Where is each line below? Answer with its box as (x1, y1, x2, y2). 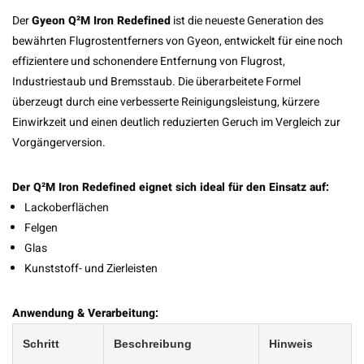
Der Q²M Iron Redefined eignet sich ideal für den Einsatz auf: (12, 179, 329, 196)
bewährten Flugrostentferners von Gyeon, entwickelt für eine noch (12, 32, 343, 50)
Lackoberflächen (24, 199, 109, 216)
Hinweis (269, 337, 313, 350)
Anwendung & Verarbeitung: (12, 305, 158, 322)
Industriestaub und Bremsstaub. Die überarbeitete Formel (12, 73, 301, 90)
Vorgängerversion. (12, 134, 106, 151)
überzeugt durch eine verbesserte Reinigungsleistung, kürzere (12, 93, 319, 110)
